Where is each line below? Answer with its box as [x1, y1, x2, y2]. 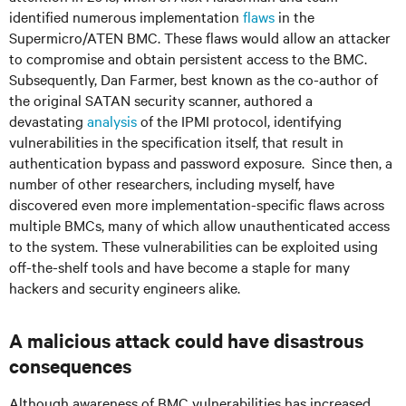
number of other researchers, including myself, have [9, 173, 334, 193]
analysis [87, 111, 137, 130]
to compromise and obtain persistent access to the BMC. [9, 48, 367, 68]
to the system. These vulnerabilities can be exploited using [9, 236, 378, 256]
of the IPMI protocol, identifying [137, 111, 342, 130]
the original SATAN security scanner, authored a [9, 90, 313, 110]
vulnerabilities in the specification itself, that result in [9, 131, 343, 151]
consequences [9, 353, 131, 378]
